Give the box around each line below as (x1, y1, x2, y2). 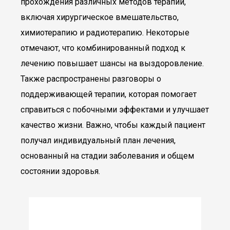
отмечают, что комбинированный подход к (21, 43, 185, 53)
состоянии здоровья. (21, 166, 100, 176)
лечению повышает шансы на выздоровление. (21, 59, 204, 68)
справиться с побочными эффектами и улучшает (21, 105, 209, 114)
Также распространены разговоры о (21, 74, 161, 84)
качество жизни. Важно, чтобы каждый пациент (21, 120, 205, 130)
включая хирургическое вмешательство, (21, 12, 179, 22)
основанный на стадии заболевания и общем (21, 151, 194, 161)
